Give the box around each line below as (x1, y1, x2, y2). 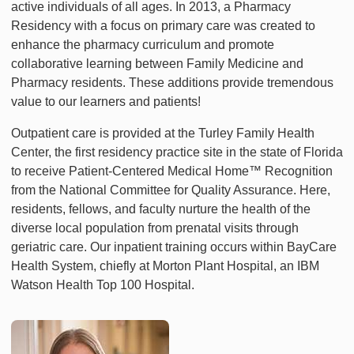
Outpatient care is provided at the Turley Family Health (11, 126, 314, 140)
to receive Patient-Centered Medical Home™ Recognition (11, 164, 333, 178)
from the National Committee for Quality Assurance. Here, (11, 183, 330, 197)
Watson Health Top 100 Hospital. (11, 278, 194, 292)
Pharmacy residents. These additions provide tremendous (11, 76, 333, 89)
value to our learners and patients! (11, 95, 201, 108)
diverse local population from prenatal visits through (11, 221, 299, 235)
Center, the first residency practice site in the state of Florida (11, 145, 343, 159)
